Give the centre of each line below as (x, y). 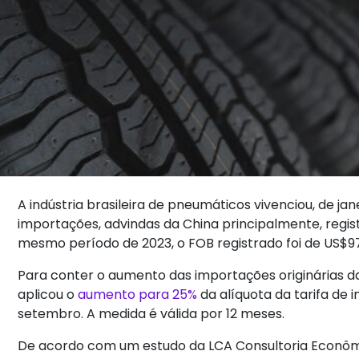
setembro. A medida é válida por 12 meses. (153, 314)
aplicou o (48, 295)
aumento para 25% (138, 295)
